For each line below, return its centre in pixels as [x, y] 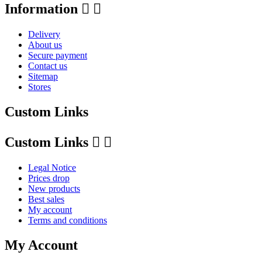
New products [54, 188]
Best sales [46, 199]
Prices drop [49, 178]
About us [45, 44]
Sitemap [43, 76]
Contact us [48, 65]
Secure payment [58, 55]
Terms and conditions [68, 220]
